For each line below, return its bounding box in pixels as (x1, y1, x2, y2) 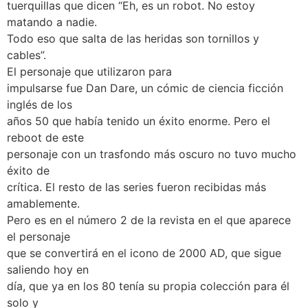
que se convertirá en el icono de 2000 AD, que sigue (7, 246, 281, 261)
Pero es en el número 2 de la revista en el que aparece (7, 213, 291, 228)
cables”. (7, 48, 46, 63)
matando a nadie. (7, 15, 97, 30)
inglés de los (7, 98, 72, 112)
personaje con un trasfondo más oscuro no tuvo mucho (7, 147, 296, 162)
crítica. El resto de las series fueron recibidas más (7, 180, 266, 195)
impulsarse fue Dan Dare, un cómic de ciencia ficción (7, 81, 283, 96)
